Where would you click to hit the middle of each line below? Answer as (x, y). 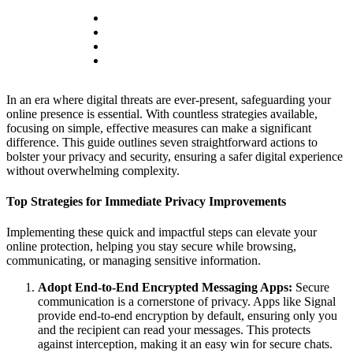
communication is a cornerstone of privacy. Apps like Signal (187, 302)
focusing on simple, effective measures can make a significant (159, 128)
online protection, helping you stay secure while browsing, (151, 247)
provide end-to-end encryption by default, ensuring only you (188, 316)
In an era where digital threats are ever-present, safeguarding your (169, 99)
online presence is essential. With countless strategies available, (162, 113)
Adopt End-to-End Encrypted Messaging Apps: (165, 288)
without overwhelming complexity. (93, 170)
